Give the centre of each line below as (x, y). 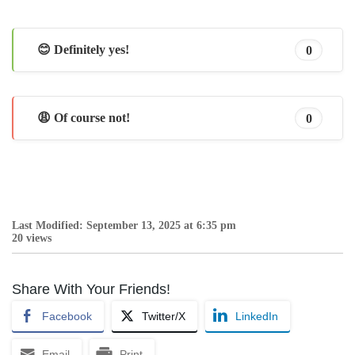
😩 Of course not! (84, 118)
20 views (32, 239)
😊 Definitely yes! (83, 50)
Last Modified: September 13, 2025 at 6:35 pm (124, 226)
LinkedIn (257, 317)
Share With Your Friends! (91, 290)
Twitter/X (164, 317)
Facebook (67, 317)
